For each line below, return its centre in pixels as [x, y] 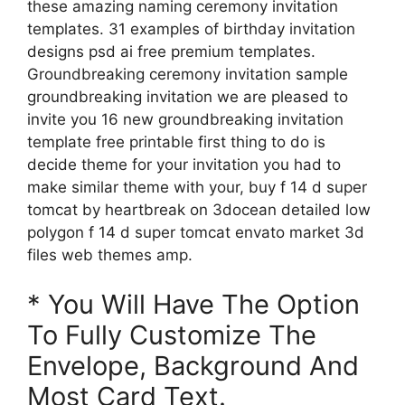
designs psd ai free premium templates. [171, 51]
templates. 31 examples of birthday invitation [191, 28]
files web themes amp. [110, 254]
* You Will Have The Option [193, 305]
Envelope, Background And [193, 366]
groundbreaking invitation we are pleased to [188, 96]
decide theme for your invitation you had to [184, 164]
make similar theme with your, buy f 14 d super [197, 187]
